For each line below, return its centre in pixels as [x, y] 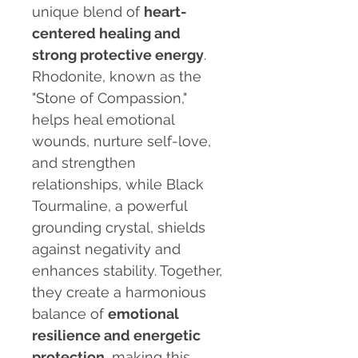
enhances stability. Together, [127, 271]
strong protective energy [118, 55]
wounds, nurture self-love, [121, 141]
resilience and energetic [116, 336]
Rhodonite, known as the [117, 77]
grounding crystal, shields [119, 228]
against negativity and [106, 249]
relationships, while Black [118, 185]
